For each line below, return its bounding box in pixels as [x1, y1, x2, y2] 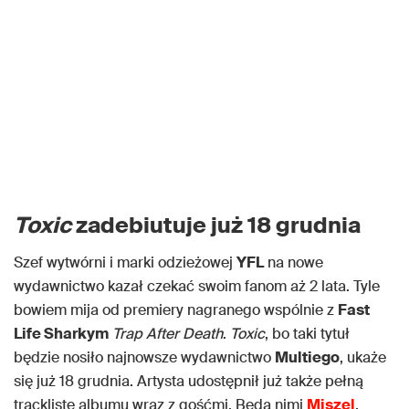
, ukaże [340, 348, 386, 368]
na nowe [264, 253, 323, 273]
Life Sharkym [14, 324, 109, 344]
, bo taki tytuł [265, 324, 350, 344]
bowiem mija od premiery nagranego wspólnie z [14, 300, 338, 320]
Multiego [275, 348, 340, 368]
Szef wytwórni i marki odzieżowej [14, 253, 236, 273]
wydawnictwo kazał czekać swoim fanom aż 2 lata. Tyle [14, 277, 380, 297]
